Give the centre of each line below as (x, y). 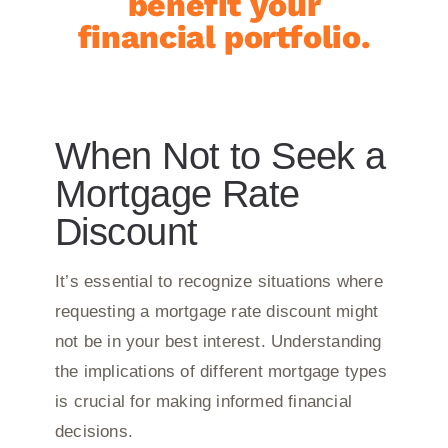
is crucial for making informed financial (203, 401)
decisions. (93, 431)
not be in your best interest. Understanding (218, 341)
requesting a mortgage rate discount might (216, 311)
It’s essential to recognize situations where (218, 281)
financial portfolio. (224, 36)
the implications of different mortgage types (220, 371)
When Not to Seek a (220, 155)
